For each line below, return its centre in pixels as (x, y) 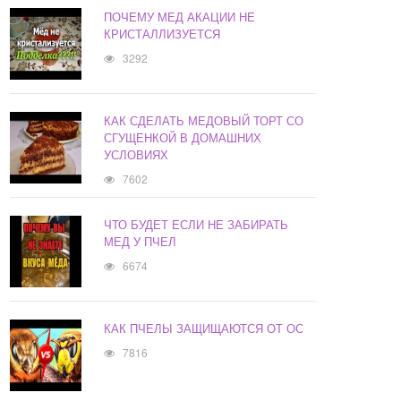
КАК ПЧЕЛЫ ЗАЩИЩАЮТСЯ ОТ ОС (204, 328)
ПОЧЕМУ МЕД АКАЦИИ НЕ (180, 17)
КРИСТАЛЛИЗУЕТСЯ (162, 34)
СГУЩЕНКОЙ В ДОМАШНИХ (183, 138)
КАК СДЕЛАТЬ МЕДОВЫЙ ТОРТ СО (204, 121)
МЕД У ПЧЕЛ (141, 242)
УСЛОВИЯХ (137, 155)
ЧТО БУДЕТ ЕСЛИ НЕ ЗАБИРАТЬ (196, 225)
